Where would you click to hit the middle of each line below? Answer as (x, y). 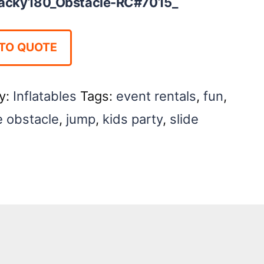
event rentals (156, 96)
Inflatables (44, 96)
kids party (132, 119)
